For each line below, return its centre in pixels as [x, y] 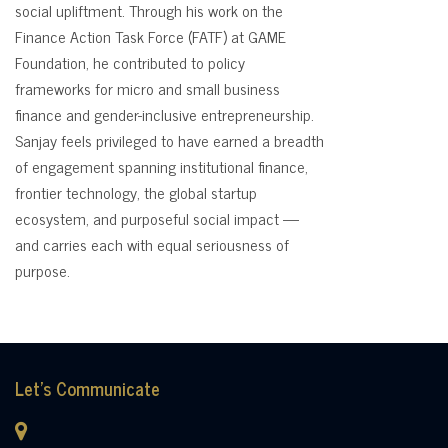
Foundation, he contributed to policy [130, 62]
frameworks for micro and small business [147, 88]
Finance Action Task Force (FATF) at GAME [150, 36]
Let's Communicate [87, 388]
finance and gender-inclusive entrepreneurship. [164, 114]
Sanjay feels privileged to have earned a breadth [169, 140]
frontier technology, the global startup [136, 192]
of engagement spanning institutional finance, [161, 166]
